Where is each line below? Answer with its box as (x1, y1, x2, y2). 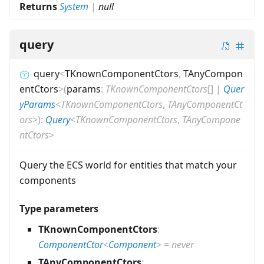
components (19, 174, 76, 187)
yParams (19, 98, 55, 111)
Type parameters (19, 202, 98, 216)
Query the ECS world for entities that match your (19, 159, 237, 172)
